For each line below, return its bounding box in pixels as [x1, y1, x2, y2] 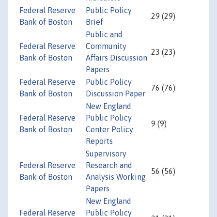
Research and [86, 161, 132, 170]
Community [86, 42, 126, 51]
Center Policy [86, 125, 133, 134]
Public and [86, 30, 123, 39]
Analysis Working [86, 172, 146, 182]
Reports [86, 137, 113, 146]
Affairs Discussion [86, 53, 147, 62]
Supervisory [86, 149, 126, 158]
